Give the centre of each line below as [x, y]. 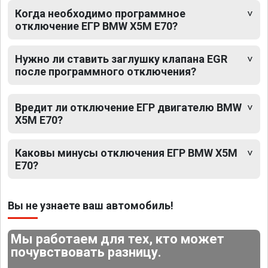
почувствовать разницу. [86, 252]
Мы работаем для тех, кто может [118, 239]
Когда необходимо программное [100, 14]
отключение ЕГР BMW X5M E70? [96, 26]
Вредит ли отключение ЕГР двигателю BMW [128, 108]
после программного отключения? [106, 72]
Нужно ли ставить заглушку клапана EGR [121, 59]
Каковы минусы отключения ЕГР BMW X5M [126, 153]
